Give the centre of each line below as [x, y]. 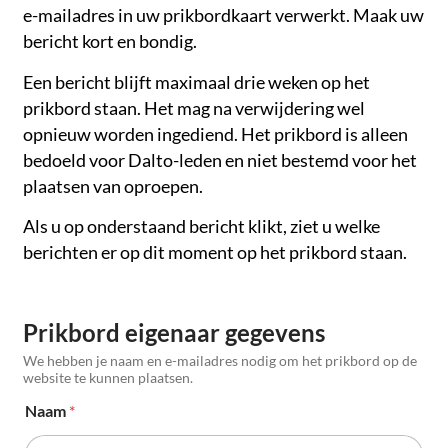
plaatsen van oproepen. [113, 186]
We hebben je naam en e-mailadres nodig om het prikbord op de [220, 361]
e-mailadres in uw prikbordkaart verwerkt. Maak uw [223, 16]
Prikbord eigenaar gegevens [174, 333]
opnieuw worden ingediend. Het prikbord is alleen [215, 134]
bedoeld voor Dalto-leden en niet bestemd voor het [220, 160]
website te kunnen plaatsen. [108, 378]
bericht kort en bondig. [110, 42]
